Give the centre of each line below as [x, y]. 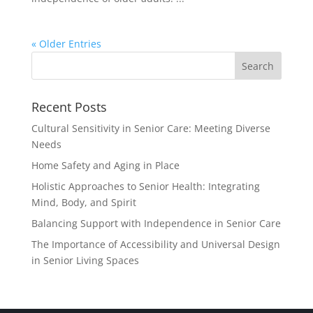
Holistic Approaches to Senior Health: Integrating [145, 186]
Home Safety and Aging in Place [105, 165]
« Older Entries [66, 44]
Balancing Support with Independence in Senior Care [156, 223]
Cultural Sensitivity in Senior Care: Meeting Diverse [151, 128]
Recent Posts [69, 107]
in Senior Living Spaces [85, 260]
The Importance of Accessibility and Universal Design [155, 244]
